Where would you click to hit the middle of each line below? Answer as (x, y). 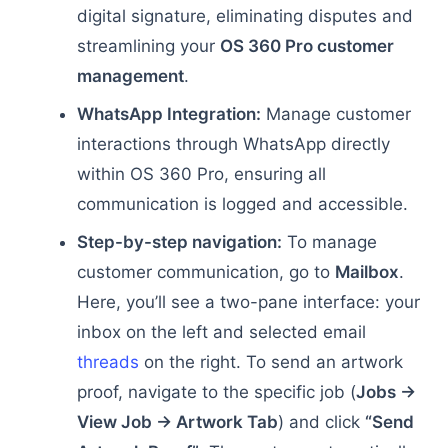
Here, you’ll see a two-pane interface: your (248, 302)
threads (107, 362)
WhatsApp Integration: (168, 114)
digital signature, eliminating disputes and (244, 16)
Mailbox (366, 272)
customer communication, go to (205, 272)
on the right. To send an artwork (270, 362)
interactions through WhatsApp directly (233, 144)
